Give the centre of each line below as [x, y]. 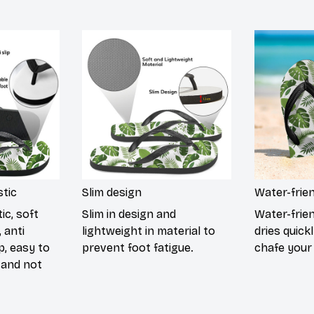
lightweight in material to [149, 231]
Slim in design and [129, 214]
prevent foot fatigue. [138, 247]
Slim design [112, 193]
